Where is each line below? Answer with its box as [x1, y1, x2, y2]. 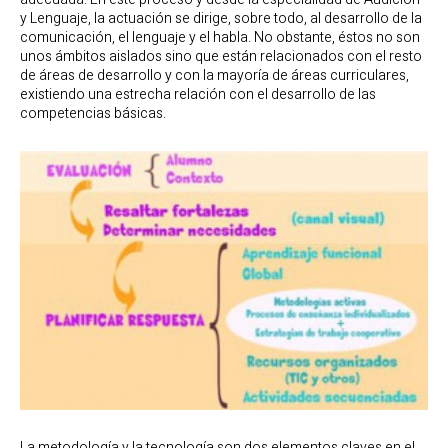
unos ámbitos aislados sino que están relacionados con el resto [20, 46, 422, 68]
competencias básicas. [20, 103, 166, 125]
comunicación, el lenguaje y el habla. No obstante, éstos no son [20, 27, 420, 49]
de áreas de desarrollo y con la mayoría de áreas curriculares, [20, 65, 409, 87]
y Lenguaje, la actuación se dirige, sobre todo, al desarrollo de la [20, 8, 422, 30]
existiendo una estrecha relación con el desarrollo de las [20, 84, 376, 106]
